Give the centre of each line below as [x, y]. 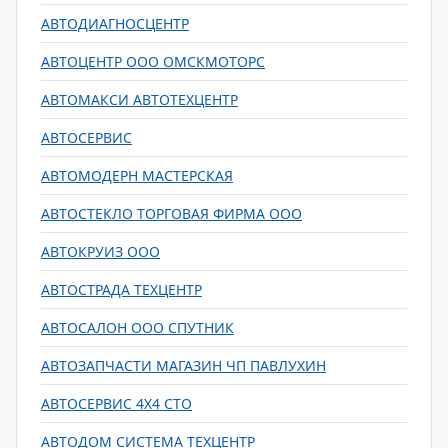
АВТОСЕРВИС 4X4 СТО [116, 403]
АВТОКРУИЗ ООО [100, 251]
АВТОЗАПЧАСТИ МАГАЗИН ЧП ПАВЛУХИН [183, 365]
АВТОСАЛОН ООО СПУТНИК [137, 327]
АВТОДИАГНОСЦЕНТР [115, 23]
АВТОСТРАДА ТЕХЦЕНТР [121, 289]
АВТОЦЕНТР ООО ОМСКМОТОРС [153, 61]
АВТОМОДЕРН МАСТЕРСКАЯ [137, 175]
